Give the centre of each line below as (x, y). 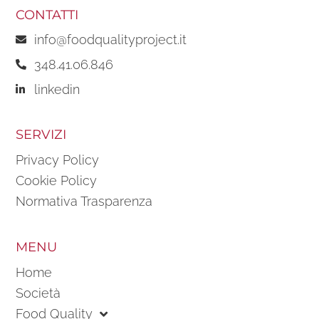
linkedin (57, 89)
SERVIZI (41, 135)
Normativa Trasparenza (84, 202)
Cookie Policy (57, 181)
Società (38, 293)
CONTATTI (47, 15)
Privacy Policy (58, 160)
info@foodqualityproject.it (111, 39)
